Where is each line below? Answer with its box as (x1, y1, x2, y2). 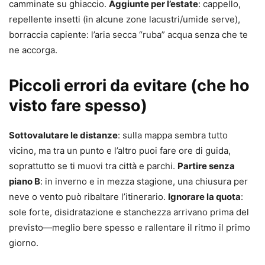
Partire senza (177, 160, 235, 172)
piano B (9, 176, 40, 188)
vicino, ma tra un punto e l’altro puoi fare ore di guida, (9, 145, 231, 157)
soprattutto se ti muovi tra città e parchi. (9, 160, 177, 172)
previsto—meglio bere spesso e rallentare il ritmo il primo (9, 222, 250, 234)
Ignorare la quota (168, 191, 241, 203)
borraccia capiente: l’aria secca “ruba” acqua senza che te (9, 29, 248, 41)
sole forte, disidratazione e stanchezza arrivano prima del (9, 206, 249, 218)
